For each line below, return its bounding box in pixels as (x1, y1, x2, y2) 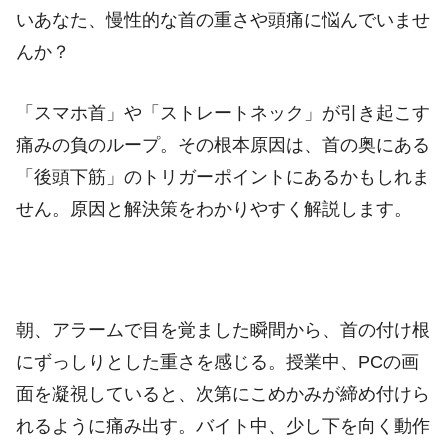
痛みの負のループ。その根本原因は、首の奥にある (16, 134, 430, 155)
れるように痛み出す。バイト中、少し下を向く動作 (16, 416, 430, 437)
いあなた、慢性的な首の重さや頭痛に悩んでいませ (16, 10, 430, 31)
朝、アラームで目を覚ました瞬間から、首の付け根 (16, 320, 430, 341)
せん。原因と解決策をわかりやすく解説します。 (16, 198, 412, 219)
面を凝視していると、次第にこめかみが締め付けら (16, 384, 430, 405)
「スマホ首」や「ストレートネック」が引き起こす (16, 102, 430, 123)
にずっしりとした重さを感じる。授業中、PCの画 (16, 352, 419, 373)
